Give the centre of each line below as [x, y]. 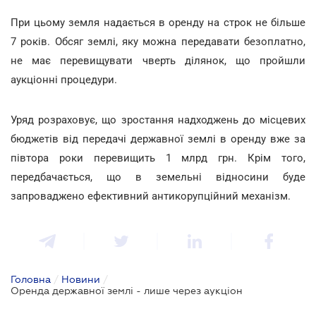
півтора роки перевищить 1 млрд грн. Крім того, [158, 158]
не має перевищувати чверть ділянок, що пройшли [158, 60]
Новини [81, 279]
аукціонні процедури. [64, 79]
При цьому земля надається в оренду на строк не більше [158, 22]
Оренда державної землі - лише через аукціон [127, 290]
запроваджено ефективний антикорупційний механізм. [151, 196]
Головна [31, 279]
